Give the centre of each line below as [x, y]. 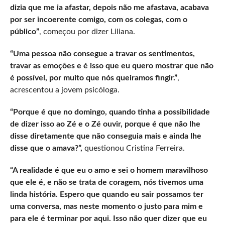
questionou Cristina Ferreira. [133, 148]
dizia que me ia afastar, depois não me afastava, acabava [109, 8]
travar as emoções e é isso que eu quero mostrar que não [111, 66]
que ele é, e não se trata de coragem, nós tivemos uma [106, 183]
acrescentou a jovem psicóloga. [65, 90]
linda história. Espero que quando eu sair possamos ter [106, 195]
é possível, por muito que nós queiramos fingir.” [93, 78]
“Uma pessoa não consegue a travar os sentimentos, [102, 54]
